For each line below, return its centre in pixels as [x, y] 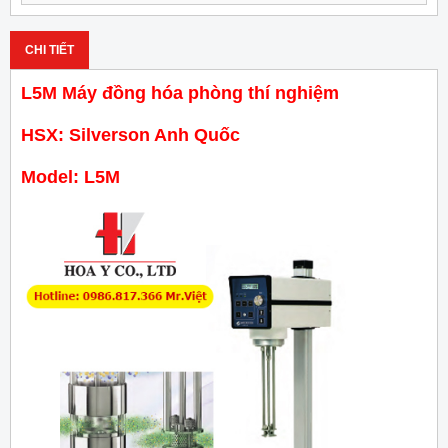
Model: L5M [70, 177]
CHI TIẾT [49, 50]
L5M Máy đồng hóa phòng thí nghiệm [180, 93]
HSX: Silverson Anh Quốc [130, 135]
